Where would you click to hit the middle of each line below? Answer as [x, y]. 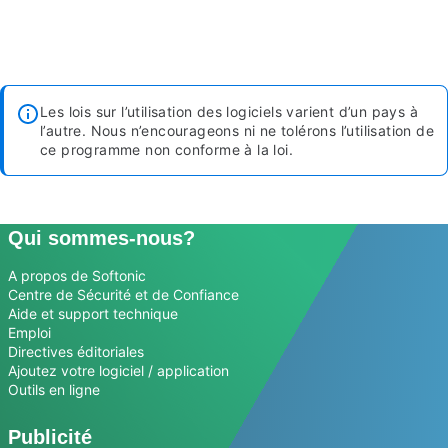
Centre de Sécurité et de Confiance [123, 294]
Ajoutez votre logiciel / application [118, 370]
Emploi [29, 332]
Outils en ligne [54, 389]
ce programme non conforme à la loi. [166, 149]
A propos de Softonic [77, 275]
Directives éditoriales [76, 351]
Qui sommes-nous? [101, 237]
